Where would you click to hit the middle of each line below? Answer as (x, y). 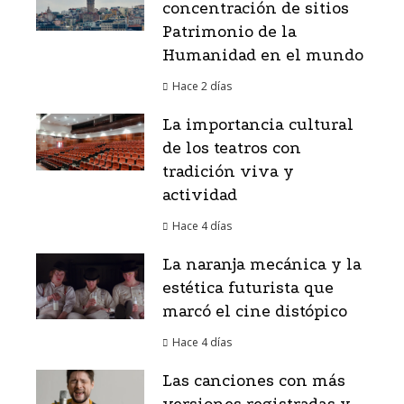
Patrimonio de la (230, 32)
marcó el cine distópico (255, 312)
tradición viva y (228, 172)
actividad (200, 196)
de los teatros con (232, 149)
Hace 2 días (202, 87)
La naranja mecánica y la (262, 265)
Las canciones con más (254, 381)
